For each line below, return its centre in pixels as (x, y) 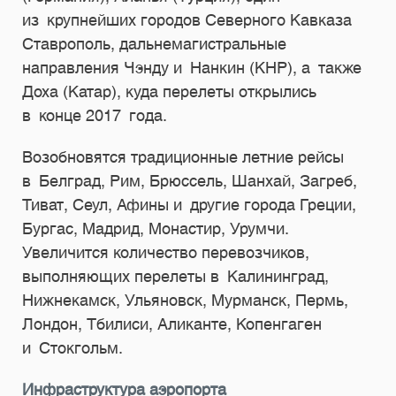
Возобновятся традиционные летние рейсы (183, 157)
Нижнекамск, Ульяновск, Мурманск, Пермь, (185, 300)
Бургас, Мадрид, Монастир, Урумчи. (156, 228)
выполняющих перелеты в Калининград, (175, 276)
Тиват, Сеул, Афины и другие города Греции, (189, 205)
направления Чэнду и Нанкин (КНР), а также (192, 68)
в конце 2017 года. (95, 115)
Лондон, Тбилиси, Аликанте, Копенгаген (172, 324)
